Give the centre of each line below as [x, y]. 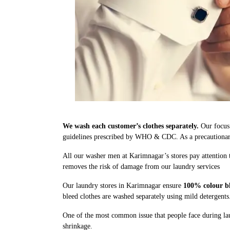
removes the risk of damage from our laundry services [141, 166]
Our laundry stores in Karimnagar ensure [123, 185]
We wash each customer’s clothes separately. [131, 126]
